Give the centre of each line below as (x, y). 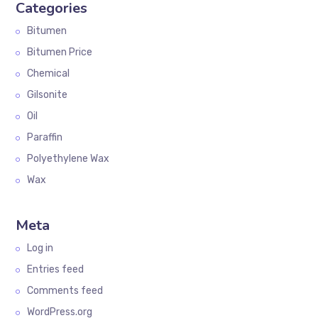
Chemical (49, 74)
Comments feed (65, 291)
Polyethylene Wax (68, 159)
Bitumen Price (60, 53)
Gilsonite (48, 95)
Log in (40, 248)
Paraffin (45, 138)
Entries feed (56, 270)
